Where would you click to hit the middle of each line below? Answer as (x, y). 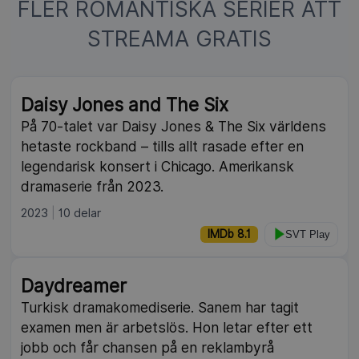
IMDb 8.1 (229, 234)
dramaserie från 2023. (93, 186)
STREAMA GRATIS (179, 38)
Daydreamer (74, 285)
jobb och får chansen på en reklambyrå (148, 347)
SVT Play (307, 234)
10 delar (80, 212)
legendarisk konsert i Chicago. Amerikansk (158, 166)
